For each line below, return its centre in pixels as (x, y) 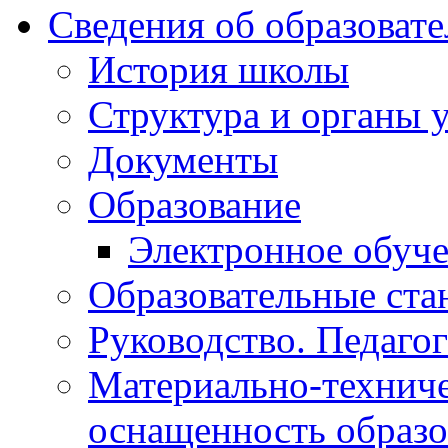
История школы (218, 70)
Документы (183, 160)
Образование (194, 205)
